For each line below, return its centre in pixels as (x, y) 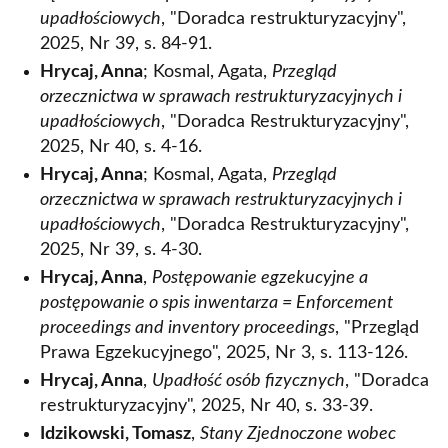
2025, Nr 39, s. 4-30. (121, 250)
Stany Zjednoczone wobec (298, 434)
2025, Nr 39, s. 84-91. (126, 44)
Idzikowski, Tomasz (115, 434)
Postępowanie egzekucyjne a (260, 278)
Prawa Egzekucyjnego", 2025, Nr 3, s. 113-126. (224, 353)
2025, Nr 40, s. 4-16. (121, 147)
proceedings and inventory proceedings (187, 328)
